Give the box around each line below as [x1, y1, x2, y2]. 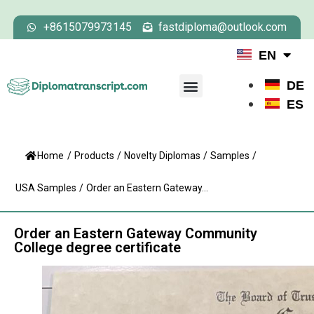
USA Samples [15, 182, 76, 193]
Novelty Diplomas [124, 150, 200, 161]
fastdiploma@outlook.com [158, 20, 287, 34]
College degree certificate [14, 239, 181, 256]
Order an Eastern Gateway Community [14, 225, 257, 242]
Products [74, 150, 114, 161]
